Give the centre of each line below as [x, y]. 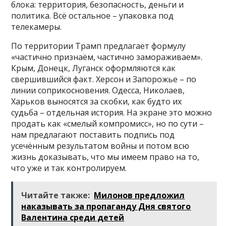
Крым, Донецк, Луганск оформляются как [94, 68]
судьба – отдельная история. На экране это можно [112, 113]
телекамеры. [37, 27]
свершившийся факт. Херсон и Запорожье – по [104, 79]
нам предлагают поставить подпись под [93, 135]
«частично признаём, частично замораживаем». [107, 57]
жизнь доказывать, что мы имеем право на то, [105, 157]
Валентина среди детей [73, 218]
